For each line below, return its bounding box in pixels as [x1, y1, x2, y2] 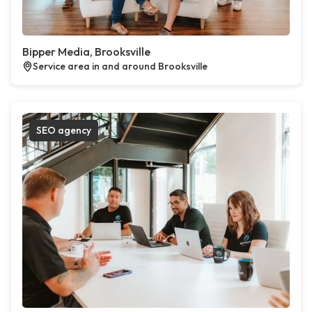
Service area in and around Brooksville [33, 60, 208, 72]
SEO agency [36, 124, 91, 136]
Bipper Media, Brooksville [22, 45, 150, 58]
